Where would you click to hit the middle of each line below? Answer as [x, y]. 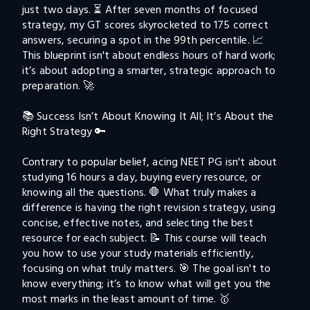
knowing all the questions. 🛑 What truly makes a [141, 192]
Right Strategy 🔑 [64, 131]
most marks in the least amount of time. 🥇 [126, 299]
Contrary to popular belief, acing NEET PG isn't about [151, 162]
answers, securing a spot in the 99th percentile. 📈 [145, 40]
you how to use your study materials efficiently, [139, 253]
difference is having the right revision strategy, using [150, 208]
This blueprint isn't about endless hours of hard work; [151, 55]
